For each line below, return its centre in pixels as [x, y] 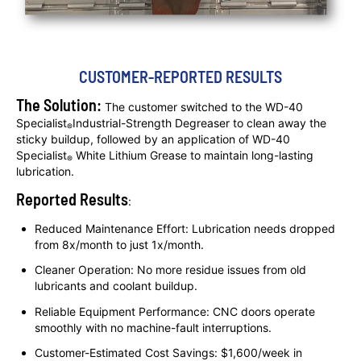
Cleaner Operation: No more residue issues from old [171, 270]
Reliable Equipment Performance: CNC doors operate [175, 311]
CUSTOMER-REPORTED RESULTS [180, 76]
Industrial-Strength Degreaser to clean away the [199, 122]
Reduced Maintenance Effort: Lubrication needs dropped [185, 228]
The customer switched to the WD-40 [202, 106]
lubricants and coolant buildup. [116, 286]
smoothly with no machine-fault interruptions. [154, 327]
